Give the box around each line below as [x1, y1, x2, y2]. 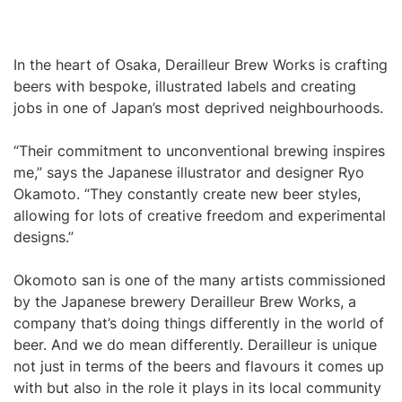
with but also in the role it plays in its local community [13, 379, 381, 397]
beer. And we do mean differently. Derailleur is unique [13, 336, 377, 354]
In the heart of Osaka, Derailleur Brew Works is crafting [13, 56, 388, 74]
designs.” [13, 228, 74, 246]
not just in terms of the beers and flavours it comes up [13, 357, 384, 375]
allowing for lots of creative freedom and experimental [13, 206, 386, 224]
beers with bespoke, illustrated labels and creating [13, 77, 356, 95]
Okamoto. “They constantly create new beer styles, [13, 185, 361, 203]
